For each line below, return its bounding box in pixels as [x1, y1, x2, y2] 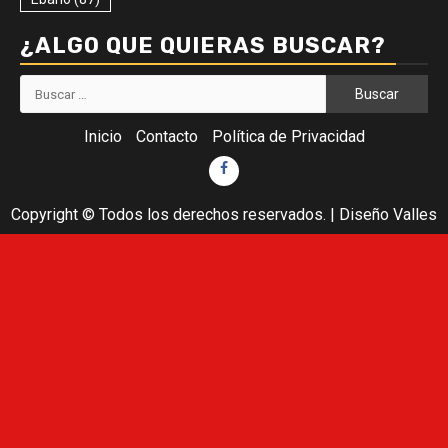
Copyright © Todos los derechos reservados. [11, 205, 330, 224]
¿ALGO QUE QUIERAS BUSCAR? [20, 32, 386, 59]
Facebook [219, 160, 289, 178]
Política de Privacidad [211, 127, 365, 146]
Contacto [135, 127, 198, 146]
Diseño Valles [339, 205, 437, 224]
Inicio [83, 127, 122, 146]
